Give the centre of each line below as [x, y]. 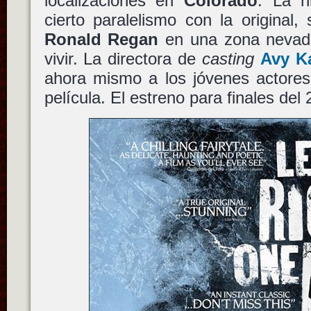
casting [228, 58]
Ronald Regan [101, 39]
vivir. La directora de [123, 58]
